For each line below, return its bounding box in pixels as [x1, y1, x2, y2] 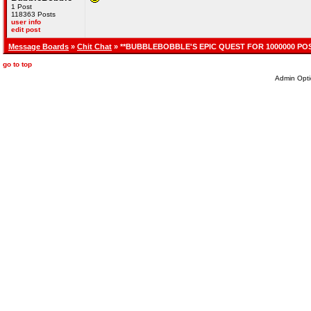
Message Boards [8, 42, 69, 51]
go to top [3, 60, 32, 68]
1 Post [11, 3, 32, 10]
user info [11, 18, 41, 26]
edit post [11, 26, 40, 33]
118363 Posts [11, 10, 56, 18]
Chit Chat [77, 42, 112, 51]
